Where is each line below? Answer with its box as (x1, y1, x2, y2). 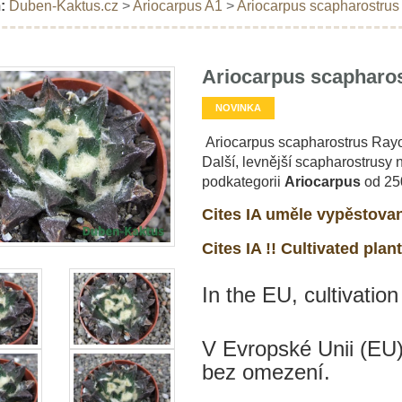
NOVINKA (214, 101, 261, 113)
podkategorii (201, 173, 284, 189)
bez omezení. (201, 359, 330, 384)
